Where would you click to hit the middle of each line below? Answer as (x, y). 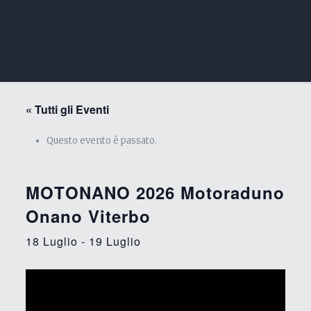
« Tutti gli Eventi (67, 109)
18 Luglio (51, 241)
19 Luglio (115, 241)
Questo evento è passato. (101, 141)
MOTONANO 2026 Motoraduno (155, 192)
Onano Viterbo (88, 216)
